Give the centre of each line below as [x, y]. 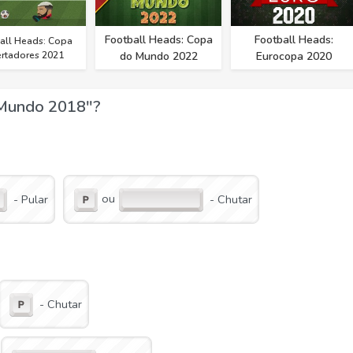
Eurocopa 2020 [294, 56]
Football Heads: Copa [158, 40]
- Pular [31, 200]
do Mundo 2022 [158, 56]
